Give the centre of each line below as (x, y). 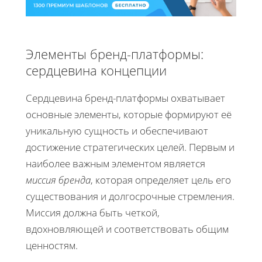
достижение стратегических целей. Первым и (130, 147)
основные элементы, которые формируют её (129, 114)
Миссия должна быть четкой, (93, 212)
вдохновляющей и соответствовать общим (127, 229)
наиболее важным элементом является (116, 163)
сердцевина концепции (96, 70)
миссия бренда (58, 180)
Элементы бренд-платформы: (115, 54)
